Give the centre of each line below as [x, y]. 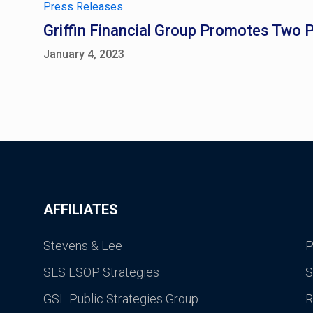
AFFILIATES [81, 210]
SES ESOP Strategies [101, 272]
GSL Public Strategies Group [121, 299]
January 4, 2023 [84, 54]
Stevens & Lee [83, 246]
